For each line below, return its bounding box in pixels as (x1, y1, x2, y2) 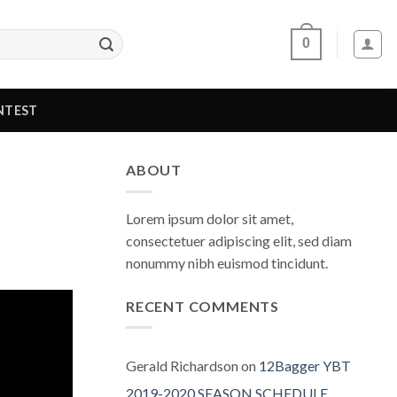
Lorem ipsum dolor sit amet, (126, 209, 293, 227)
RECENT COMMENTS (126, 297, 279, 315)
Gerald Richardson (126, 357, 238, 375)
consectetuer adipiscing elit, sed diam (126, 231, 352, 249)
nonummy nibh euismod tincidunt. (126, 253, 328, 271)
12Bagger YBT (259, 357, 351, 375)
